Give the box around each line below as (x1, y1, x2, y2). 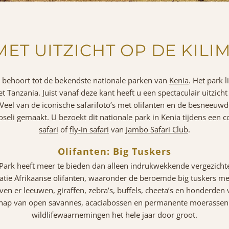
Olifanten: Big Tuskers (58, 145, 171, 157)
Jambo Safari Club (126, 124, 188, 134)
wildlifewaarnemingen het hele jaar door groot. (32, 209, 197, 220)
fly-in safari (70, 124, 109, 134)
